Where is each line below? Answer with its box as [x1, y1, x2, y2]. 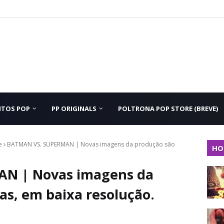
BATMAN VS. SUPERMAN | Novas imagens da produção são [7, 140, 175, 148]
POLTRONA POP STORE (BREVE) [118, 104, 218, 113]
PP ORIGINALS [51, 104, 96, 113]
